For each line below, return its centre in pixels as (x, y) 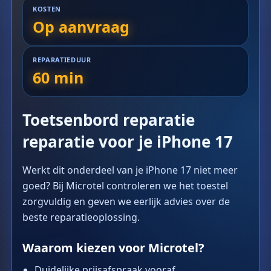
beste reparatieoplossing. (81, 217)
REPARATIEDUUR (62, 60)
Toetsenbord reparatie (109, 120)
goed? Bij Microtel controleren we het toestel (125, 186)
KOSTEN (47, 9)
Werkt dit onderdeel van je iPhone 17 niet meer (130, 170)
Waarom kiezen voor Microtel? (113, 248)
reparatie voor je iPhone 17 (128, 142)
